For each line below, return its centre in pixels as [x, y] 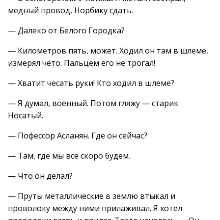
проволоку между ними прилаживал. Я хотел [95, 208]
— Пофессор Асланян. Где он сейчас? [78, 136]
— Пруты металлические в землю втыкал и [92, 196]
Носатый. [26, 115]
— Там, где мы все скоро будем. [69, 156]
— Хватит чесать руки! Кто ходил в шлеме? [91, 83]
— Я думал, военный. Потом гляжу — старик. [94, 103]
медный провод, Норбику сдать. [70, 10]
